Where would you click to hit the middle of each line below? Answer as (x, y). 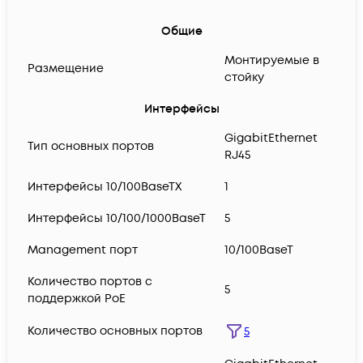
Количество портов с (90, 282)
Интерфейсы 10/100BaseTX (105, 187)
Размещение (66, 69)
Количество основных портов (115, 331)
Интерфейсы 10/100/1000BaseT (117, 219)
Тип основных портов (91, 147)
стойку (244, 78)
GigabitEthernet (271, 139)
